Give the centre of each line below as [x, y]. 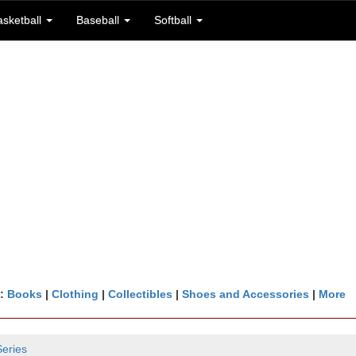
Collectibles [140, 294]
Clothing [75, 294]
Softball [174, 20]
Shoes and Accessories [245, 294]
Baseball [99, 20]
